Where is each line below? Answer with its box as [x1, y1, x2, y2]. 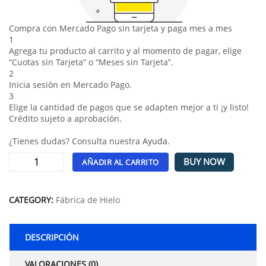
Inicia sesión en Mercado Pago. [9, 78, 132, 90]
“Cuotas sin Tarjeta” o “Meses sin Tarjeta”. [9, 56, 173, 68]
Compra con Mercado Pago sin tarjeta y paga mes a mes [9, 22, 232, 34]
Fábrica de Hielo [56, 194, 120, 205]
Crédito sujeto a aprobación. [9, 112, 122, 124]
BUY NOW [183, 155, 225, 168]
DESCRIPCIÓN [25, 231, 79, 243]
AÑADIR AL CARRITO [82, 156, 159, 167]
